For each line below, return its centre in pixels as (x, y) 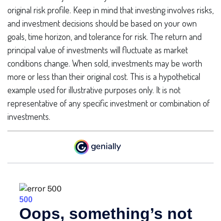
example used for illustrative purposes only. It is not (94, 90)
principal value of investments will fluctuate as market (98, 50)
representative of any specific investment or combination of (109, 103)
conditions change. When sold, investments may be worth (105, 63)
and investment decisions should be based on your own (102, 23)
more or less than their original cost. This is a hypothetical (104, 76)
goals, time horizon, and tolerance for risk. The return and (105, 37)
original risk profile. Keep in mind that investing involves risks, (110, 10)
